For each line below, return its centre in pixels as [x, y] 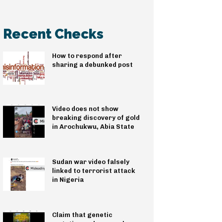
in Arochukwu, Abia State [93, 126]
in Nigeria [68, 179]
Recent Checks [53, 34]
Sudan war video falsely [90, 162]
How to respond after [87, 55]
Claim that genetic [82, 215]
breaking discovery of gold [96, 117]
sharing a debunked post [92, 64]
